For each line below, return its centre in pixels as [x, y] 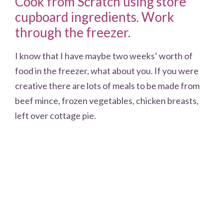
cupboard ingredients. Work [95, 17]
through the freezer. [73, 32]
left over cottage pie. [56, 115]
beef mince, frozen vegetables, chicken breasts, [107, 100]
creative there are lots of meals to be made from [107, 85]
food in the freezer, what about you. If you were [107, 70]
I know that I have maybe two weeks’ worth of [104, 56]
